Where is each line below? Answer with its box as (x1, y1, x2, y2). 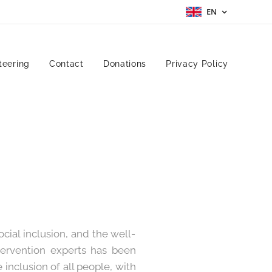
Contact (49, 59, 84, 69)
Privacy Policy (166, 59, 228, 69)
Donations (103, 59, 147, 69)
